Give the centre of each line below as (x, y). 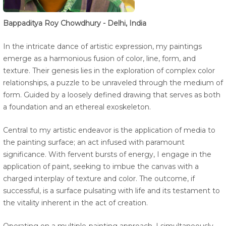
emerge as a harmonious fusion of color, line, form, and (99, 59)
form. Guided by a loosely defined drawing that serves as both (112, 95)
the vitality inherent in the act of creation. (75, 203)
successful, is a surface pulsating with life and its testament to (111, 191)
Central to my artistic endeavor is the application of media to (109, 130)
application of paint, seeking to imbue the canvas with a (101, 167)
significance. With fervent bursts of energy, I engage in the (107, 155)
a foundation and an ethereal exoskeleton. (77, 107)
